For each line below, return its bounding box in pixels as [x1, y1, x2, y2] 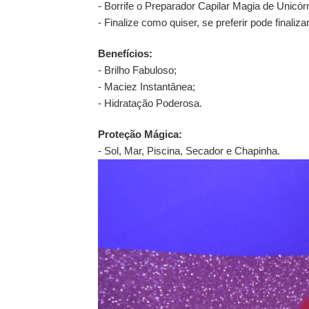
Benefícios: [98, 48, 152, 59]
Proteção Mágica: [98, 128, 182, 140]
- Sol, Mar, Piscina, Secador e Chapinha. [98, 145, 280, 157]
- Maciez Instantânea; [98, 81, 195, 92]
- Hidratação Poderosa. [98, 97, 202, 109]
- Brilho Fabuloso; [98, 64, 177, 76]
